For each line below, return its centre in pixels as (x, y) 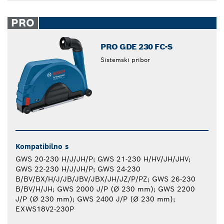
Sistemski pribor (125, 59)
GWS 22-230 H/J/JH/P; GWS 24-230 (78, 169)
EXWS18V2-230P (45, 209)
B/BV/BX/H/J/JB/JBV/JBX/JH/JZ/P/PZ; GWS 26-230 (105, 179)
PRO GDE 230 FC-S (136, 46)
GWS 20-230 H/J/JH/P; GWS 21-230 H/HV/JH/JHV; (103, 159)
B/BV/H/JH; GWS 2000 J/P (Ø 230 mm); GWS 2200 (105, 189)
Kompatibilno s (42, 146)
